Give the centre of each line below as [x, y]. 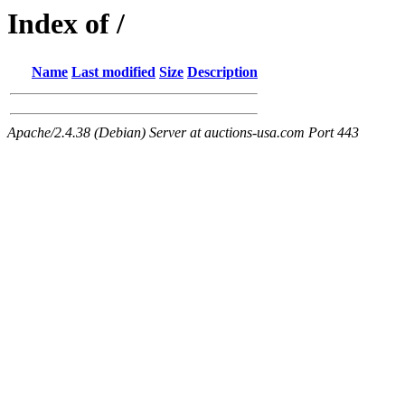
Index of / [66, 24]
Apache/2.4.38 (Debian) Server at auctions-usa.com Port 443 [183, 133]
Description [222, 72]
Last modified [113, 72]
